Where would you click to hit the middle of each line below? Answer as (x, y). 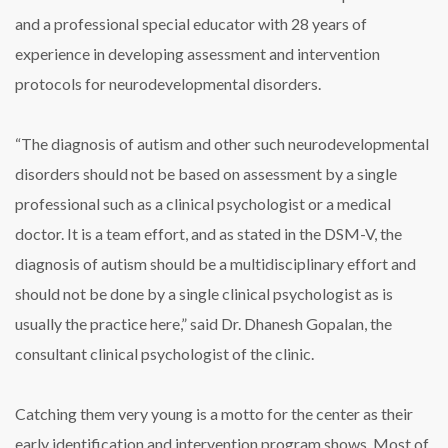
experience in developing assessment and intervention (197, 54)
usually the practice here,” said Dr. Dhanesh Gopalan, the (203, 324)
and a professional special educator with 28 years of (191, 24)
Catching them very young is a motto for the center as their (214, 414)
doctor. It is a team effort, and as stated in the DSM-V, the (208, 234)
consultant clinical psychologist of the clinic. (164, 354)
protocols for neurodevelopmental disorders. (168, 84)
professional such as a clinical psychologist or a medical (203, 204)
